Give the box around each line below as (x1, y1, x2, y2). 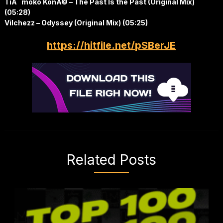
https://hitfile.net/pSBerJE (47, 39, 176, 52)
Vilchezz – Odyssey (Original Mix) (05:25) (4, 18, 148, 27)
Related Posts (66, 151, 156, 169)
